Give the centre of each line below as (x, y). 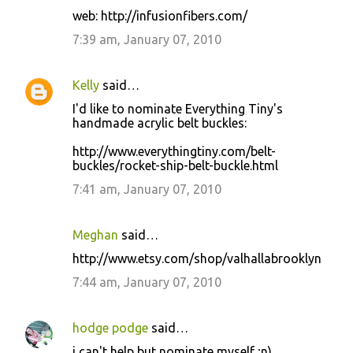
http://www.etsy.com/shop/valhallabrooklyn (197, 258)
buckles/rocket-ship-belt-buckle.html (175, 165)
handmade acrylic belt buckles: (160, 123)
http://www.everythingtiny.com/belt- (174, 151)
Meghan (95, 235)
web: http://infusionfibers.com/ (160, 16)
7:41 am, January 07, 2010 (147, 189)
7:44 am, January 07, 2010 (147, 282)
